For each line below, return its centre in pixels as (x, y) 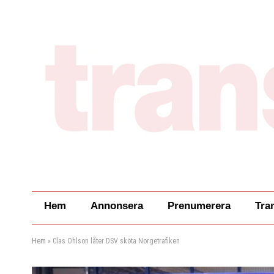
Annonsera (117, 206)
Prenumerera (199, 206)
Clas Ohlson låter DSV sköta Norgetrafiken (116, 241)
